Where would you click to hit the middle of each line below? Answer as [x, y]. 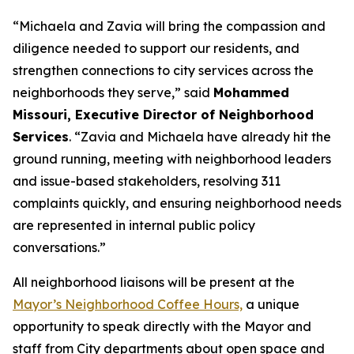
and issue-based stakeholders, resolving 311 [147, 181]
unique [279, 304]
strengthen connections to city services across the [163, 70]
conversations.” [59, 247]
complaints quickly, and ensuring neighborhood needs [177, 203]
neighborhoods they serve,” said [113, 92]
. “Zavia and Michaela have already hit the [200, 137]
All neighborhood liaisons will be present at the [154, 282]
